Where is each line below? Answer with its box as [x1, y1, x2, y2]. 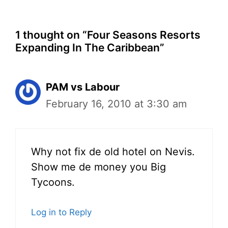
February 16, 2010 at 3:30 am [46, 98, 187, 110]
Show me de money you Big [31, 161, 166, 173]
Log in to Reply [31, 207, 92, 217]
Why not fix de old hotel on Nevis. [31, 146, 195, 158]
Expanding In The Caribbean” [15, 41, 164, 54]
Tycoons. [31, 176, 75, 188]
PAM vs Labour [46, 81, 120, 93]
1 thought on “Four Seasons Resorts [15, 28, 201, 41]
